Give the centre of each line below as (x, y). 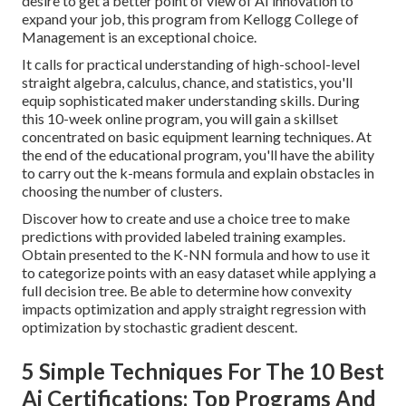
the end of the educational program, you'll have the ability (198, 155)
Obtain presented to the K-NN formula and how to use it (196, 255)
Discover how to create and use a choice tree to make (186, 218)
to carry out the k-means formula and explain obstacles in (198, 173)
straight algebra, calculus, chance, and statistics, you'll (187, 82)
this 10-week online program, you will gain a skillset (180, 119)
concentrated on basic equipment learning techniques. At (197, 137)
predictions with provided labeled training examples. (184, 237)
